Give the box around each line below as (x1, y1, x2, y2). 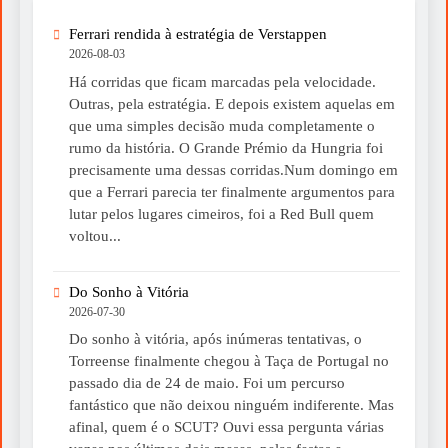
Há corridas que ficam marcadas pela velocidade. (69, 73, 376, 90)
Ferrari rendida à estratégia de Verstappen (69, 26, 327, 43)
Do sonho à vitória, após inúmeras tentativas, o (69, 331, 362, 348)
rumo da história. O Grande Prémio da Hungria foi (69, 139, 383, 156)
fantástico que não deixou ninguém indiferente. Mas (69, 397, 394, 414)
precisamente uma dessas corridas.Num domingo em (69, 161, 398, 178)
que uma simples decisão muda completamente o (69, 117, 375, 134)
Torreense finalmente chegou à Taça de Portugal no (69, 353, 389, 370)
